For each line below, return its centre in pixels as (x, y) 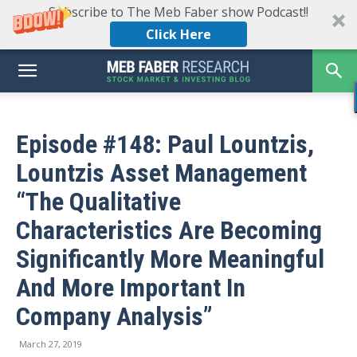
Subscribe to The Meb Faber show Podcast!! (178, 12)
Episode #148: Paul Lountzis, (165, 144)
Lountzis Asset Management (161, 173)
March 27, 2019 (51, 344)
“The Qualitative (98, 202)
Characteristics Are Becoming (169, 230)
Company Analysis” (114, 316)
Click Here (178, 34)
